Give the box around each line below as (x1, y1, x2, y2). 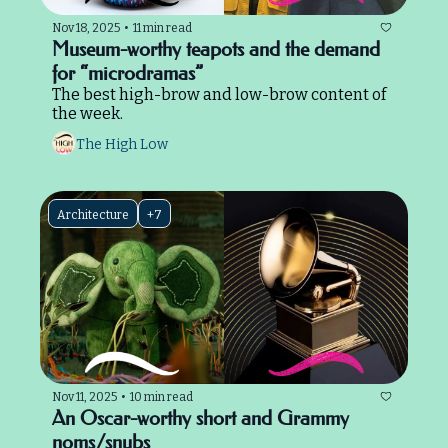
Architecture (57, 208, 129, 223)
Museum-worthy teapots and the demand (52, 37, 380, 62)
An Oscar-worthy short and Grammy (52, 406, 349, 431)
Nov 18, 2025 (52, 20, 120, 35)
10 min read (130, 389, 193, 404)
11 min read (133, 20, 192, 35)
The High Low (76, 135, 168, 153)
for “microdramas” (52, 61, 203, 86)
